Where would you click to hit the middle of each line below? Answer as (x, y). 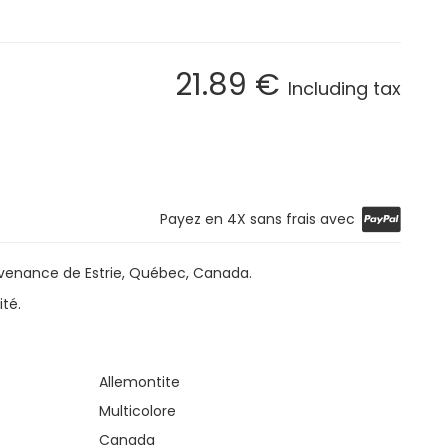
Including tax (344, 88)
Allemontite (140, 381)
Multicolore (138, 410)
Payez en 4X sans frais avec (257, 218)
